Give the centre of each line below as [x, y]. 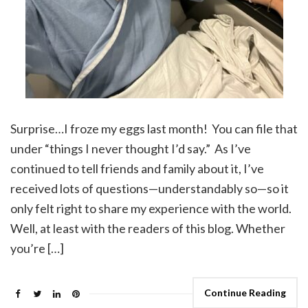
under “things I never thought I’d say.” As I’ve [131, 149]
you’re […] [37, 249]
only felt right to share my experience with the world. [151, 209]
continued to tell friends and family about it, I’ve [137, 169]
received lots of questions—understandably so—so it [150, 189]
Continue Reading [245, 293]
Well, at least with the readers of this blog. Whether [148, 229]
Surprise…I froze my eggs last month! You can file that [154, 129]
